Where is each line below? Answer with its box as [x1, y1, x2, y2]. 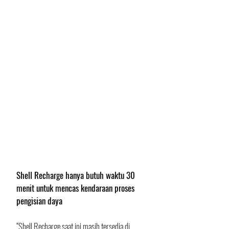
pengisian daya [16, 194, 62, 208]
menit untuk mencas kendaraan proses [16, 181, 136, 195]
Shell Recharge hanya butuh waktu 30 [16, 169, 137, 182]
